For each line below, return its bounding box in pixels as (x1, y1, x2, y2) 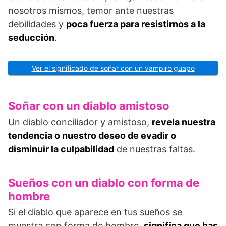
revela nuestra (152, 116, 215, 127)
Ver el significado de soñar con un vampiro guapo (31, 63, 195, 72)
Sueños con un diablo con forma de (8, 176, 199, 189)
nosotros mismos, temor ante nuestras (8, 5, 174, 16)
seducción (8, 32, 54, 43)
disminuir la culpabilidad (8, 143, 114, 154)
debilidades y (8, 18, 66, 29)
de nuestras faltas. (114, 143, 195, 154)
